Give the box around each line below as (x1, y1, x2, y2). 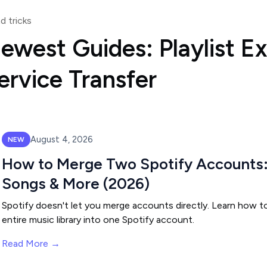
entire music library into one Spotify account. (2, 214, 194, 225)
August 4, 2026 (30, 133, 92, 145)
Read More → (2, 238, 60, 249)
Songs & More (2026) (2, 175, 150, 193)
